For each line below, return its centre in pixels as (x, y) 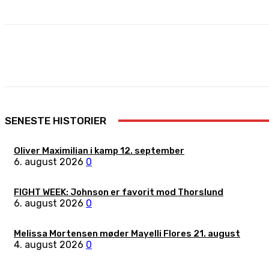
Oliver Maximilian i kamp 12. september (99, 151)
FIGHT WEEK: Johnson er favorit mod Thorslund (119, 192)
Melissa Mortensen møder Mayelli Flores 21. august (127, 234)
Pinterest (251, 56)
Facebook (136, 56)
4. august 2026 (49, 245)
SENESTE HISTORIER (56, 121)
